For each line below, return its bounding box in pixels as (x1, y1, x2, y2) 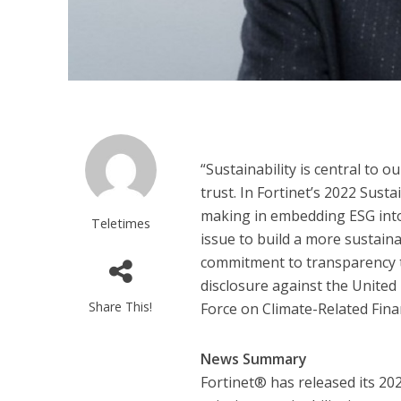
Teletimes (90, 214, 150, 233)
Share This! (89, 298, 153, 316)
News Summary (200, 349, 308, 370)
